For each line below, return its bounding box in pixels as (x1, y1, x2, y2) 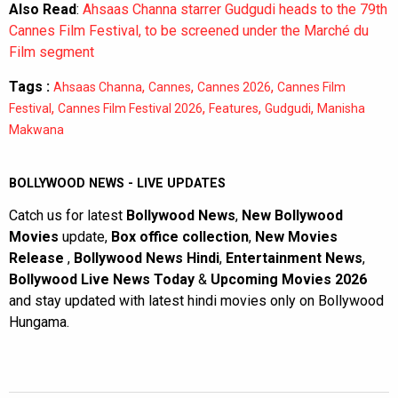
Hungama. (9, 313, 69, 330)
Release (9, 249, 68, 267)
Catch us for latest (9, 206, 126, 224)
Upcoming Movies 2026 (211, 270, 367, 288)
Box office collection (111, 227, 249, 245)
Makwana (9, 122, 64, 137)
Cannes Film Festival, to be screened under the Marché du (9, 21, 369, 39)
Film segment (9, 43, 94, 60)
